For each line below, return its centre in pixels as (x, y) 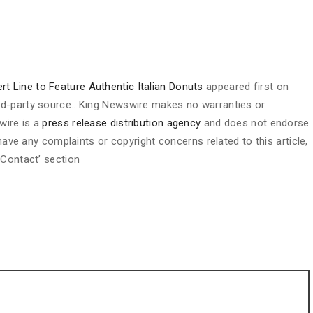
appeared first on (246, 87)
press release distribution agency (122, 123)
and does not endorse (255, 123)
